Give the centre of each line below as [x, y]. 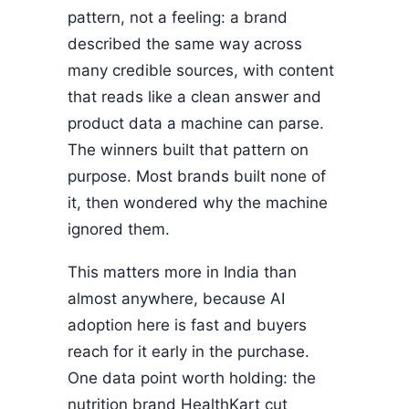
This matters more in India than [182, 273]
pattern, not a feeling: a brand [178, 18]
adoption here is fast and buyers [187, 325]
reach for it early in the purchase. [189, 352]
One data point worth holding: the [192, 378]
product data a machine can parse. [196, 124]
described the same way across [185, 44]
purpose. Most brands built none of [197, 177]
